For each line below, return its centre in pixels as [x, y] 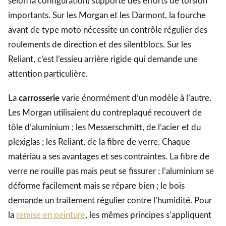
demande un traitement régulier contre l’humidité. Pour [110, 201]
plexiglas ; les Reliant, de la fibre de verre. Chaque [99, 142]
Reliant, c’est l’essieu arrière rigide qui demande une [103, 60]
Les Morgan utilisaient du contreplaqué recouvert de [105, 113]
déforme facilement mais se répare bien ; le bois [96, 186]
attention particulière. [48, 74]
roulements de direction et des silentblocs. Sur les [100, 45]
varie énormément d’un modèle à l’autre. [135, 98]
